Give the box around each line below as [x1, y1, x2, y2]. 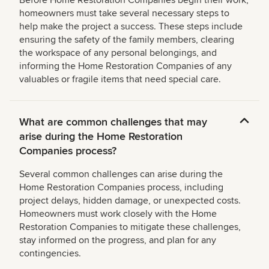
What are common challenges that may [19, 115, 207, 129]
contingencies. [19, 247, 81, 260]
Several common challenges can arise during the [19, 168, 223, 181]
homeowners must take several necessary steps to [19, 7, 229, 20]
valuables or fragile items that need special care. [19, 73, 221, 86]
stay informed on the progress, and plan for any [19, 234, 216, 247]
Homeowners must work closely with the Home [19, 208, 217, 220]
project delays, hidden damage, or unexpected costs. [19, 195, 241, 207]
